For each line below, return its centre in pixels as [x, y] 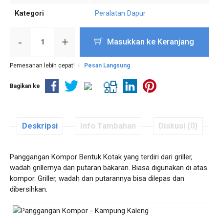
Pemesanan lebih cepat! [43, 66]
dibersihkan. [29, 189]
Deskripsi [40, 126]
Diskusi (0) [178, 126]
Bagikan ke [25, 86]
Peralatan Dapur [120, 13]
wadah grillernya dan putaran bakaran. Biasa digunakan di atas [109, 168]
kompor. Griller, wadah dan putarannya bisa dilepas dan [97, 178]
